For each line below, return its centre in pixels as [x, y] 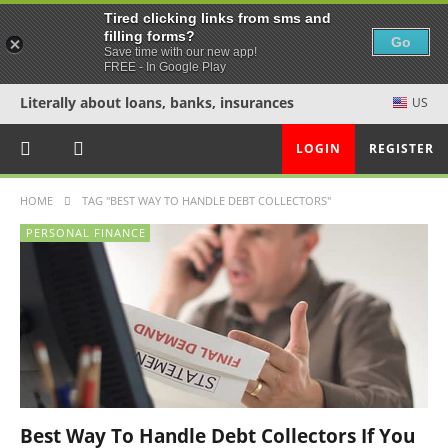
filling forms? [149, 36]
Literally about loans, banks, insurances [157, 102]
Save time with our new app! [180, 52]
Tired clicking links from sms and [217, 18]
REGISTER [401, 148]
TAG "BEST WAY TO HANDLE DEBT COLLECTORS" [206, 200]
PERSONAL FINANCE [86, 232]
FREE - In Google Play [165, 67]
